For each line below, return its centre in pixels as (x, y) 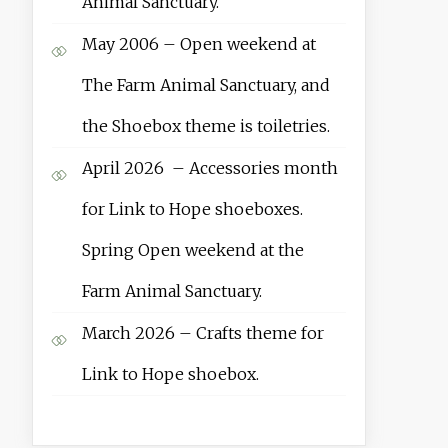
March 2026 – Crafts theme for (202, 333)
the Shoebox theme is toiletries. (205, 126)
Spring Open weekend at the (192, 250)
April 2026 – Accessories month (209, 168)
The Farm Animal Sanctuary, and (205, 85)
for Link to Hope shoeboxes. (192, 209)
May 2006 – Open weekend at (198, 44)
